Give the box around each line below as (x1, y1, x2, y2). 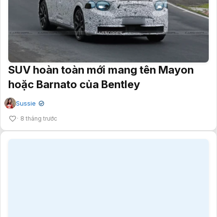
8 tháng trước (20, 94, 57, 102)
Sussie (16, 78, 36, 87)
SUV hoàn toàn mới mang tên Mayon (8, 43, 194, 56)
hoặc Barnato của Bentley (8, 57, 140, 70)
